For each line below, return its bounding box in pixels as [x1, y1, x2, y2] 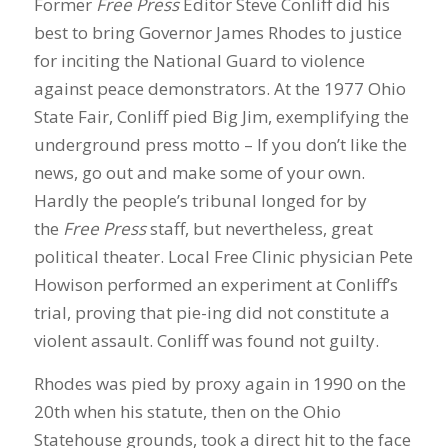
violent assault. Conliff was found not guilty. [33, 329, 379, 353]
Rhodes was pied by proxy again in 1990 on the [33, 371, 406, 395]
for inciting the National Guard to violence [33, 49, 365, 73]
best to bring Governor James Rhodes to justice [33, 21, 402, 45]
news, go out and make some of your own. [33, 161, 365, 185]
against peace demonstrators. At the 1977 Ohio [33, 77, 406, 101]
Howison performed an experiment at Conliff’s [33, 273, 398, 297]
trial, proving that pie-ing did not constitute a [33, 301, 390, 325]
